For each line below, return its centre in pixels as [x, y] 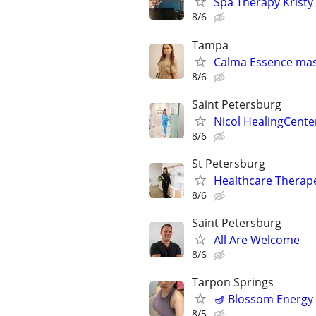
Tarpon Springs [233, 282]
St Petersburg [229, 164]
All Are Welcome [257, 240]
